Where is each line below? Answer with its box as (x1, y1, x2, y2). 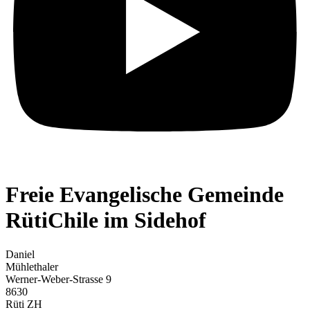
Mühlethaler (6, 260, 58, 273)
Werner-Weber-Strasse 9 (6, 273, 111, 285)
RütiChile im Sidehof (6, 208, 206, 233)
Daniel (6, 248, 35, 260)
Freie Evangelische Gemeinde (6, 182, 284, 208)
